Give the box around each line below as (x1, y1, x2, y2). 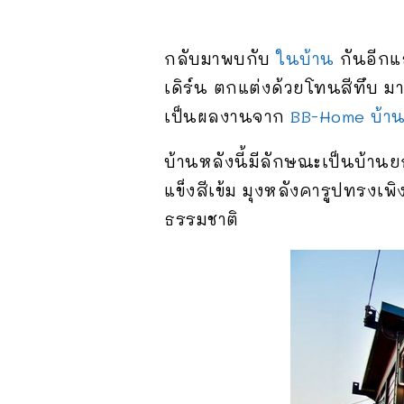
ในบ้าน (276, 47, 335, 69)
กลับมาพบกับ (164, 47, 276, 69)
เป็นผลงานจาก (164, 105, 290, 127)
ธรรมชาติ (164, 207, 239, 230)
